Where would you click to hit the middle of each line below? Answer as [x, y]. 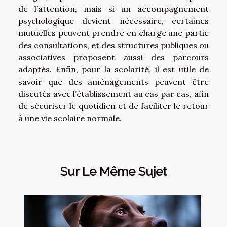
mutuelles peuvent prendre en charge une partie [113, 33]
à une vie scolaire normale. [70, 118]
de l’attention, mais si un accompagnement [113, 9]
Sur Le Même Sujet [113, 172]
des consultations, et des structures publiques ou [113, 45]
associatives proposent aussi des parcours [113, 58]
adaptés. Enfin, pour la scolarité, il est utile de [113, 70]
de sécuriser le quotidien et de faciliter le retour [113, 106]
